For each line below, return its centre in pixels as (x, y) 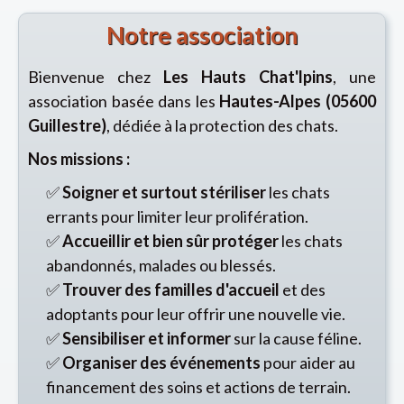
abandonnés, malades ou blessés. (161, 265)
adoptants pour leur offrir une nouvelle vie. (196, 314)
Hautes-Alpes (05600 (298, 101)
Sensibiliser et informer (147, 338)
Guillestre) (67, 125)
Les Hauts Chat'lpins (248, 77)
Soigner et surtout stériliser (164, 192)
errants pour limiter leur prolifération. (177, 216)
